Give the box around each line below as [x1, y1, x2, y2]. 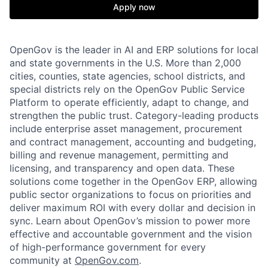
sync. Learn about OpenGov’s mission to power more [10, 215, 250, 227]
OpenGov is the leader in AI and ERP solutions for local [10, 44, 258, 56]
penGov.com [82, 254, 139, 266]
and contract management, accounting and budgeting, [10, 136, 256, 148]
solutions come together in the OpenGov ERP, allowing [10, 175, 257, 187]
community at [10, 254, 75, 266]
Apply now [112, 2, 156, 12]
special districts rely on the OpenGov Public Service [10, 83, 245, 95]
